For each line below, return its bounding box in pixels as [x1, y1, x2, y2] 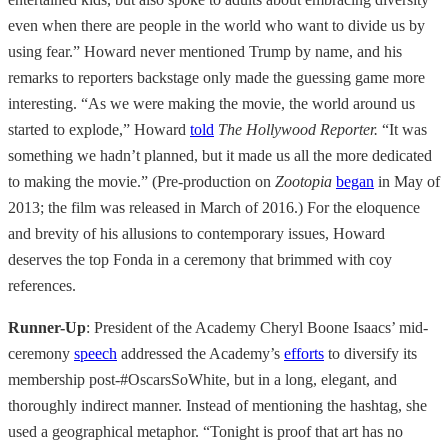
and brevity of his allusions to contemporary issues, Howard [8, 225, 385, 243]
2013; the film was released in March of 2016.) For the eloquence [8, 199, 420, 217]
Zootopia [275, 173, 336, 191]
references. [8, 277, 76, 295]
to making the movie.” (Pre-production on [8, 173, 275, 191]
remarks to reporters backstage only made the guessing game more [8, 69, 425, 87]
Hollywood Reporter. [246, 121, 378, 139]
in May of [374, 173, 440, 191]
